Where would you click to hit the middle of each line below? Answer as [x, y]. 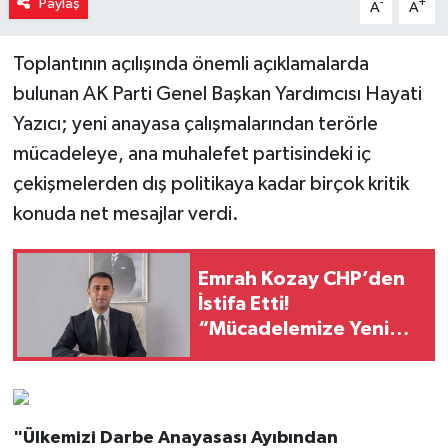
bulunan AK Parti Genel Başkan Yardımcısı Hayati [217, 93]
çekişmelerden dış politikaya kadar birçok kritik [210, 183]
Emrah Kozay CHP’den [301, 279]
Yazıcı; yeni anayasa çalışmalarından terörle [195, 123]
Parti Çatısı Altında [285, 354]
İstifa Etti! [244, 304]
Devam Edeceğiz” [281, 379]
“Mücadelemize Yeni [293, 329]
